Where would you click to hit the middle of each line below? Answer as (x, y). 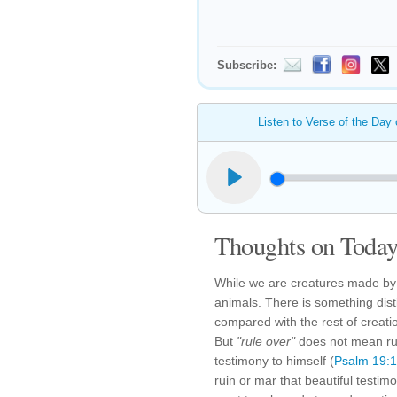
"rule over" (266, 341)
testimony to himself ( (274, 361)
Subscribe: (247, 65)
